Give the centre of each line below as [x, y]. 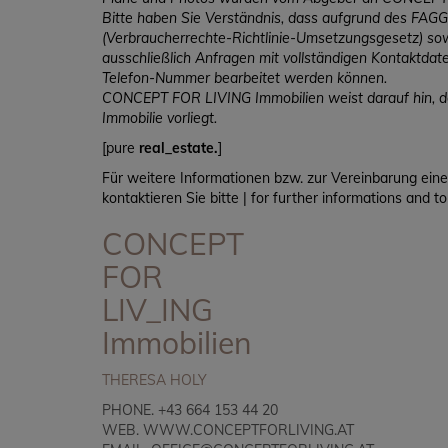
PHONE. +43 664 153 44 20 [190, 410]
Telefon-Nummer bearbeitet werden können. [244, 78]
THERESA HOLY [154, 380]
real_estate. [178, 148]
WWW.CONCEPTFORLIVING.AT [248, 430]
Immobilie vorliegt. [159, 118]
